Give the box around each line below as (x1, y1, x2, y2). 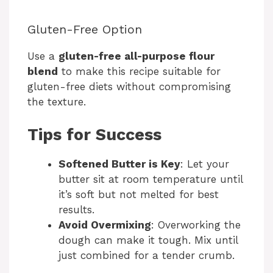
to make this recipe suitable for (58, 65, 221, 77)
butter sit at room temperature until (58, 173, 243, 186)
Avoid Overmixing (58, 219, 151, 232)
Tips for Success (27, 125, 161, 145)
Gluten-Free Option (27, 21, 142, 37)
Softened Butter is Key (58, 158, 180, 171)
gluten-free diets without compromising (27, 80, 231, 93)
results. (58, 204, 94, 216)
